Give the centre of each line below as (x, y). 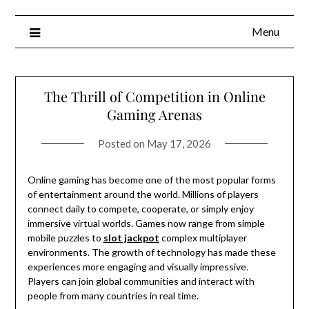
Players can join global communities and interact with (141, 281)
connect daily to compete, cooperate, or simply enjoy (140, 209)
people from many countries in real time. (113, 296)
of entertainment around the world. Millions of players (143, 195)
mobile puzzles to (65, 238)
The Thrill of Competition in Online (154, 97)
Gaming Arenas (154, 114)
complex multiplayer (203, 238)
